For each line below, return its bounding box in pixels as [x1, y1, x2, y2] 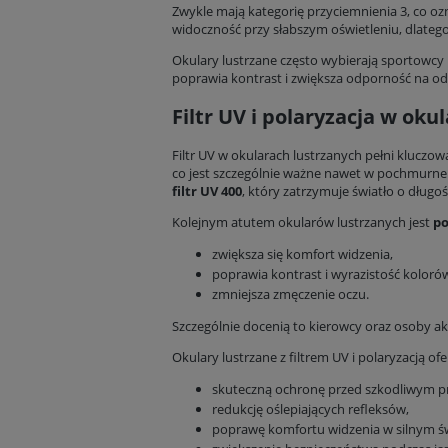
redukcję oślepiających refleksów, [212, 400, 409, 419]
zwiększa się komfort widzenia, [212, 245, 393, 264]
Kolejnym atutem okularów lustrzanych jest [172, 213, 433, 232]
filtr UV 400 [172, 182, 242, 201]
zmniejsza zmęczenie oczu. [212, 285, 369, 304]
